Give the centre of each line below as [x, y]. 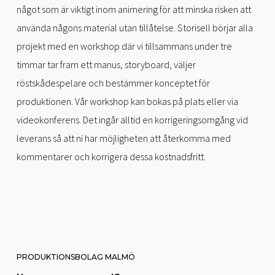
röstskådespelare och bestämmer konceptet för [113, 83]
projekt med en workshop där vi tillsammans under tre [124, 46]
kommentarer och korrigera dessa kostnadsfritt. [111, 157]
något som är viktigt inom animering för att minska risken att [134, 10]
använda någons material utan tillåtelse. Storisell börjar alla [134, 28]
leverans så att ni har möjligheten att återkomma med [123, 138]
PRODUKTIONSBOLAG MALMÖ [76, 257]
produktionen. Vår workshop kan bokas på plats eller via [127, 102]
